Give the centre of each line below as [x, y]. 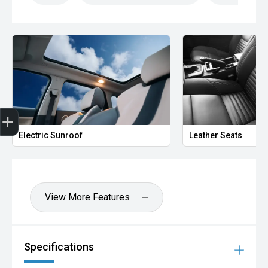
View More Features [87, 197]
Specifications [59, 247]
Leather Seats [216, 135]
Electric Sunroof [51, 135]
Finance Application [55, 109]
